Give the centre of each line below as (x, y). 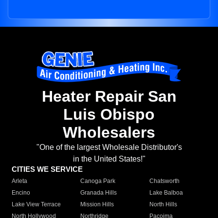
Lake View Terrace (36, 205)
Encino (21, 193)
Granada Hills (99, 193)
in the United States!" (109, 159)
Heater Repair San (109, 97)
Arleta (19, 181)
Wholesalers (109, 133)
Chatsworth (164, 181)
